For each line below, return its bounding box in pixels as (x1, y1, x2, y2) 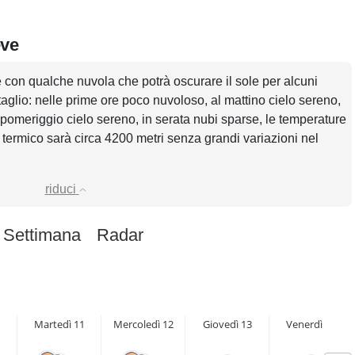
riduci (44, 182, 76, 196)
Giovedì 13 (202, 317, 252, 331)
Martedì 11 (33, 317, 85, 331)
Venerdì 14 (286, 317, 336, 331)
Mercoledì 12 (113, 317, 174, 331)
